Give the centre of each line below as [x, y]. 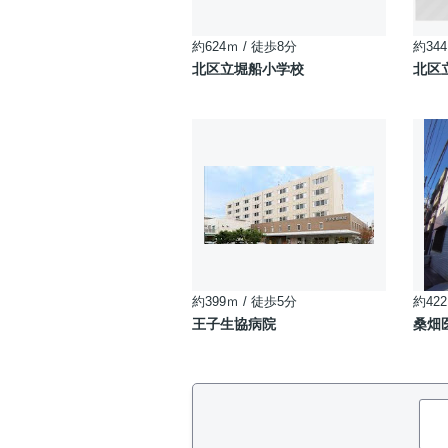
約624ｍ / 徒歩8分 [244, 46]
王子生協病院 [234, 324]
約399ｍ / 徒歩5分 [244, 301]
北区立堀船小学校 [248, 69]
